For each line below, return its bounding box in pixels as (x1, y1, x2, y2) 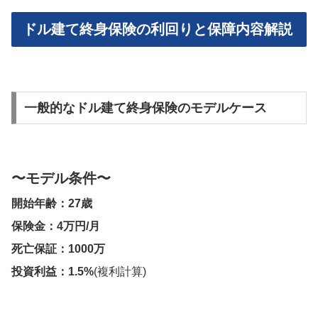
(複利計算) (94, 265, 146, 278)
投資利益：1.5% (11, 265, 94, 278)
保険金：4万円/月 (11, 220, 100, 233)
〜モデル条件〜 (11, 170, 111, 187)
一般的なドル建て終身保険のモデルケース (23, 100, 267, 115)
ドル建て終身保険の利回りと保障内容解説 (23, 21, 292, 38)
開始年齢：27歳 (11, 197, 92, 210)
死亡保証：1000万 (11, 243, 105, 256)
